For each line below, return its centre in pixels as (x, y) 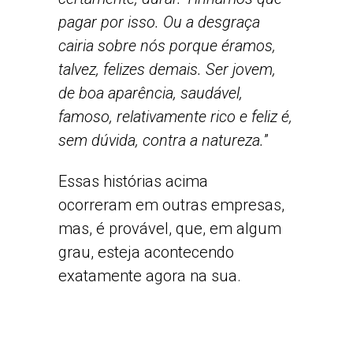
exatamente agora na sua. (150, 276)
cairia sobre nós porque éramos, (167, 46)
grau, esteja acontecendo (146, 252)
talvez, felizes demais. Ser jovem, (167, 69)
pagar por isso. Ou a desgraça (159, 22)
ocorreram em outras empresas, (171, 205)
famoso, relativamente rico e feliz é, (175, 117)
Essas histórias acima (133, 181)
